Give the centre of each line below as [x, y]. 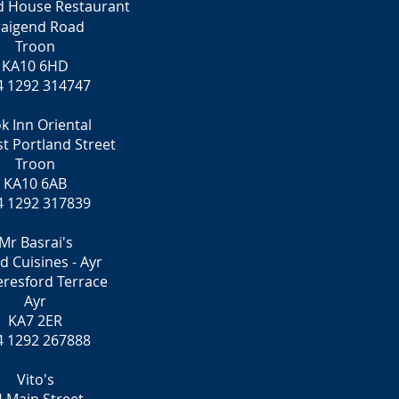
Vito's [35, 379]
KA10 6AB [35, 183]
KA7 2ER [35, 321]
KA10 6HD [35, 66]
